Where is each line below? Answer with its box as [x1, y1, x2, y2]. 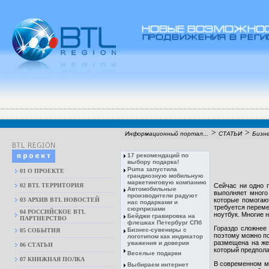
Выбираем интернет [127, 261, 189, 268]
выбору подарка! [127, 159, 179, 165]
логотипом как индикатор [127, 233, 203, 240]
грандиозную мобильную [127, 172, 204, 179]
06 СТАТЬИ [20, 241, 53, 248]
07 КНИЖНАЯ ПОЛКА [20, 256, 85, 262]
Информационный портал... [125, 130, 208, 137]
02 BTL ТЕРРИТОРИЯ [20, 182, 83, 189]
